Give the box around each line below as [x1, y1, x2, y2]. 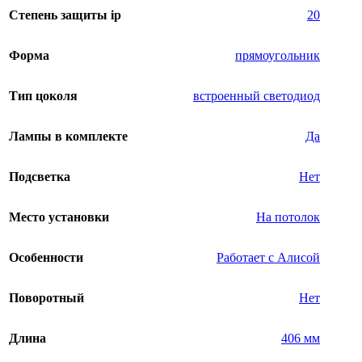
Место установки [9, 210, 109, 225]
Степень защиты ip [9, 8, 121, 23]
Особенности [9, 250, 83, 265]
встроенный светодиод [193, 89, 320, 103]
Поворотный [9, 291, 84, 305]
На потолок [256, 210, 320, 225]
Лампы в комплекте [9, 129, 128, 144]
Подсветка [9, 170, 70, 184]
